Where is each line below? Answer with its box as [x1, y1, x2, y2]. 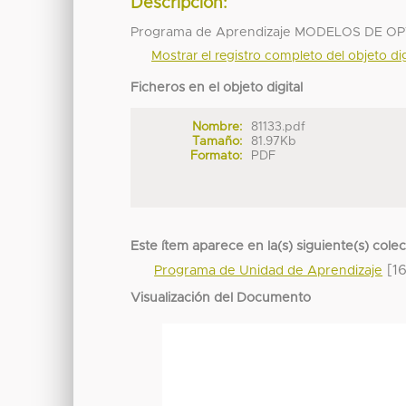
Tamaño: [191, 135, 242, 149]
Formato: [189, 150, 242, 163]
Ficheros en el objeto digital [130, 82, 304, 95]
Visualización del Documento [130, 292, 312, 305]
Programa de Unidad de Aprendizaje [154, 265, 383, 278]
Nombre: [191, 121, 242, 134]
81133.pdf [251, 121, 306, 134]
